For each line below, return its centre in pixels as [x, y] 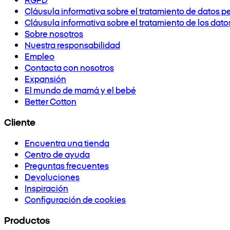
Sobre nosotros [54, 34]
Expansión [45, 79]
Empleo [40, 56]
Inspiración [46, 188]
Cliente [20, 122]
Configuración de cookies [75, 199]
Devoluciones [52, 177]
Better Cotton [51, 101]
